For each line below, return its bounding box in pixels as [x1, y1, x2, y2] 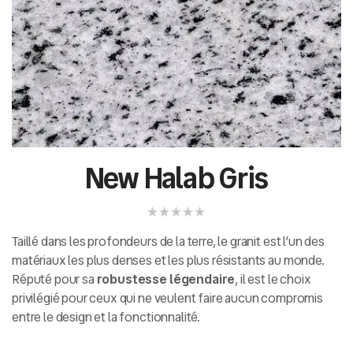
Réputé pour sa [12, 269, 97, 288]
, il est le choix [235, 269, 311, 288]
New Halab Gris [84, 157, 269, 199]
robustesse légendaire [96, 269, 236, 288]
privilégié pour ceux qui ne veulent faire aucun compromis [12, 288, 323, 307]
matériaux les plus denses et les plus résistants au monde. [12, 251, 325, 269]
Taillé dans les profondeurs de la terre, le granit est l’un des [12, 232, 325, 251]
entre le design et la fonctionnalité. [12, 307, 201, 326]
